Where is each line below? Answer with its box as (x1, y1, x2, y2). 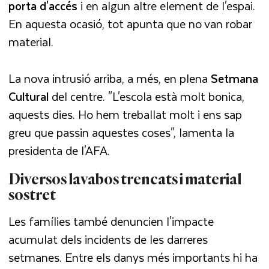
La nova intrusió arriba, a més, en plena (8, 68, 211, 88)
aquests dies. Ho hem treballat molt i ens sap (8, 104, 243, 124)
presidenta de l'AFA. (8, 141, 110, 160)
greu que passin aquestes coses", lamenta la (8, 122, 235, 142)
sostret (8, 187, 56, 203)
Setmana (211, 68, 259, 88)
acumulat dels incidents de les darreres (8, 229, 208, 249)
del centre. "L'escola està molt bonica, (49, 86, 245, 106)
